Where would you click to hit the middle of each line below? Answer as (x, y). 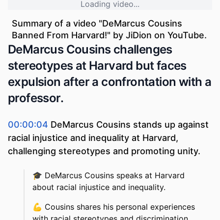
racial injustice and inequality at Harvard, (93, 138)
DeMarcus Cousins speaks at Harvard (115, 176)
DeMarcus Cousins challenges (90, 50)
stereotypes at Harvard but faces (97, 66)
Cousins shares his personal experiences (120, 207)
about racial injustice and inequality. (99, 187)
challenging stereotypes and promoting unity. (104, 151)
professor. (36, 98)
